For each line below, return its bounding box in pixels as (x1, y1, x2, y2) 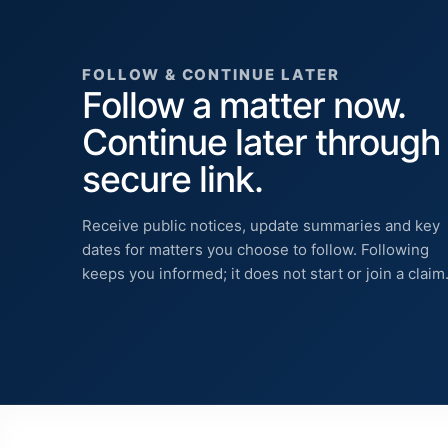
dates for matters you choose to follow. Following (82, 240, 429, 260)
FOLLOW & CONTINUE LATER (82, 65, 340, 85)
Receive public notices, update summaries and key (82, 216, 440, 236)
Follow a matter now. (82, 84, 407, 128)
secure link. (82, 158, 264, 202)
